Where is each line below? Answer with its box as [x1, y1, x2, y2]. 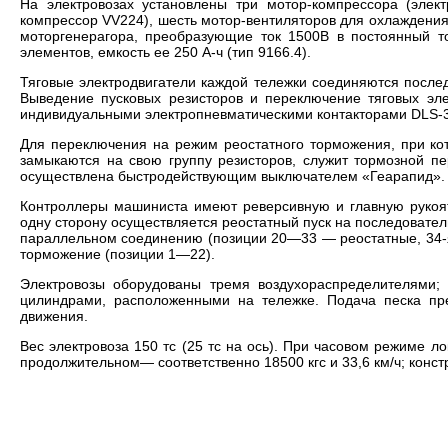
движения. [20, 308, 88, 325]
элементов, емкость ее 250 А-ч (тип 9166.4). [20, 44, 311, 61]
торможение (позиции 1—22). [20, 246, 215, 263]
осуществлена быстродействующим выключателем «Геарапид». [20, 168, 445, 185]
